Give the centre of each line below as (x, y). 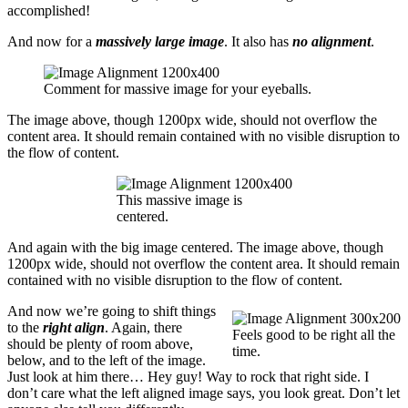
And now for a (51, 41)
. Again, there (143, 327)
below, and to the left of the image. (107, 360)
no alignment (331, 41)
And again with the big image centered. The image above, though (195, 247)
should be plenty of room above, (100, 343)
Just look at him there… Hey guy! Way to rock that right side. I (188, 376)
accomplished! (49, 10)
